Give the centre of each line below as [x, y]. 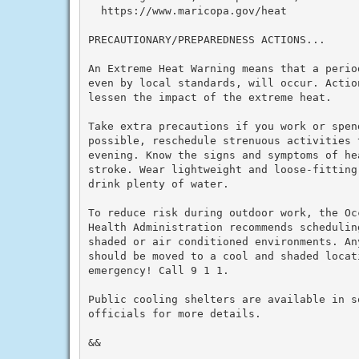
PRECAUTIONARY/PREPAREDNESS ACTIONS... [206, 39]
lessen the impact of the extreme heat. [210, 97]
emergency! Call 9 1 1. [158, 270]
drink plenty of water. [158, 184]
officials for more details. [174, 313]
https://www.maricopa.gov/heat [187, 10]
